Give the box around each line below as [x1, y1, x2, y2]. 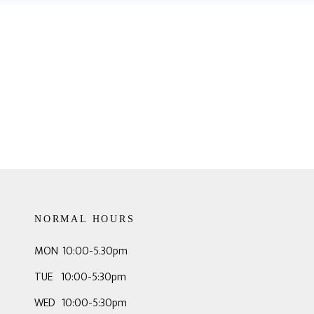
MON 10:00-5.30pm [34, 242, 128, 261]
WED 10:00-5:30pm [34, 294, 127, 313]
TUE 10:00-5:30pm [34, 268, 126, 287]
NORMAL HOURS [34, 214, 135, 224]
